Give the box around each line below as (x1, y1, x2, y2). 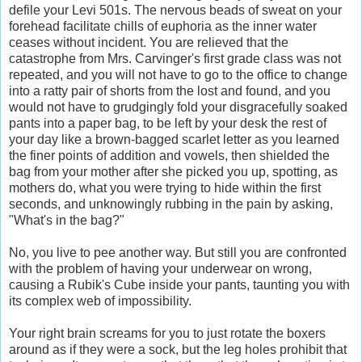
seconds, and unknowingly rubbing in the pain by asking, (9, 196, 333, 211)
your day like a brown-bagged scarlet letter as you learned (9, 132, 339, 146)
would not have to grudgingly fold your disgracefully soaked (9, 99, 347, 114)
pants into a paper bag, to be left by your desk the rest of (9, 116, 326, 130)
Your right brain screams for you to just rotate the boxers (9, 326, 326, 340)
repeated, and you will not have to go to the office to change (9, 67, 347, 82)
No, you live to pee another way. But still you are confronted (9, 245, 347, 259)
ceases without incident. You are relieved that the (9, 35, 288, 49)
